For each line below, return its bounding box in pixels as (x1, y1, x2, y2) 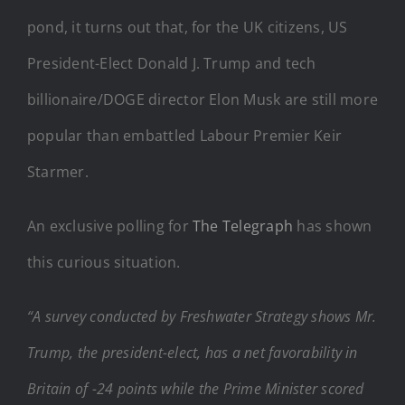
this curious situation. (27, 251, 181, 272)
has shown (293, 215, 372, 236)
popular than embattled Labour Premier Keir (27, 125, 343, 146)
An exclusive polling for (27, 215, 193, 236)
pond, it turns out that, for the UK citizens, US (27, 16, 348, 37)
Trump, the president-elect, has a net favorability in (27, 342, 358, 363)
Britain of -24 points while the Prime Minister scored (27, 378, 364, 399)
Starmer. (27, 161, 89, 182)
